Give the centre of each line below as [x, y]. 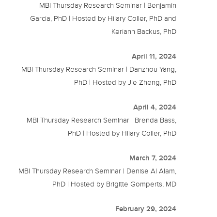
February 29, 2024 [146, 209]
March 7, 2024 [153, 158]
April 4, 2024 [155, 107]
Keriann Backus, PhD [144, 31]
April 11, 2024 [154, 56]
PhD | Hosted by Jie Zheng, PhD [125, 82]
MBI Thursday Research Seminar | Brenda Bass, [102, 120]
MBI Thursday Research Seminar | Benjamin [108, 5]
